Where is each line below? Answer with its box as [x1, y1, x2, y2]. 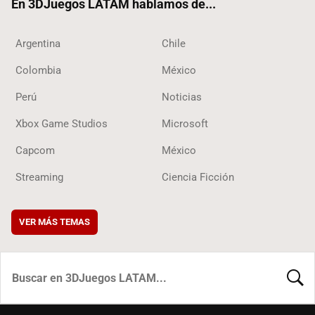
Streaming [15, 171, 63, 184]
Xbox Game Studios [15, 117, 108, 131]
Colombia [15, 64, 61, 77]
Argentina [15, 37, 60, 51]
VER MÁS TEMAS [19, 217, 90, 228]
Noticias [162, 91, 202, 104]
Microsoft [162, 117, 208, 131]
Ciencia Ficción [162, 171, 234, 184]
